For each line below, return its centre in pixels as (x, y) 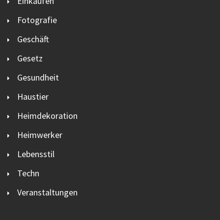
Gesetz (30, 58)
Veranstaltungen (47, 192)
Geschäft (33, 39)
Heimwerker (40, 135)
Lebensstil (36, 154)
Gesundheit (38, 77)
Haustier (33, 96)
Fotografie (37, 20)
